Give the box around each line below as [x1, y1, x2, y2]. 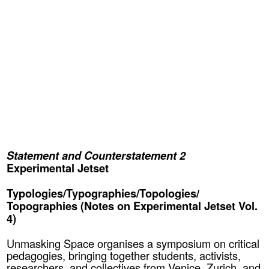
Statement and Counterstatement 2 [7, 147, 186, 163]
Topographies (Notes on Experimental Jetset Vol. [7, 197, 258, 214]
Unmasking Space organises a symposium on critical [7, 235, 260, 251]
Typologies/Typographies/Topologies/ [7, 184, 200, 201]
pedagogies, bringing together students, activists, [7, 247, 241, 263]
